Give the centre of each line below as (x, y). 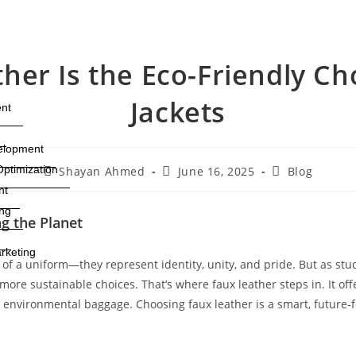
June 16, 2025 (216, 171)
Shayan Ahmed (102, 171)
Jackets (178, 112)
